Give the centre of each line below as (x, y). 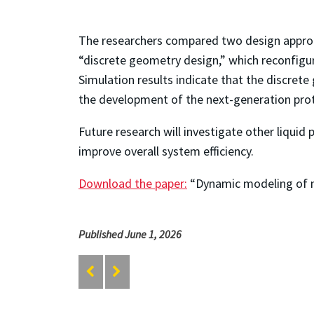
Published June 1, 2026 (130, 234)
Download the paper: (133, 183)
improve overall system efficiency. (166, 151)
